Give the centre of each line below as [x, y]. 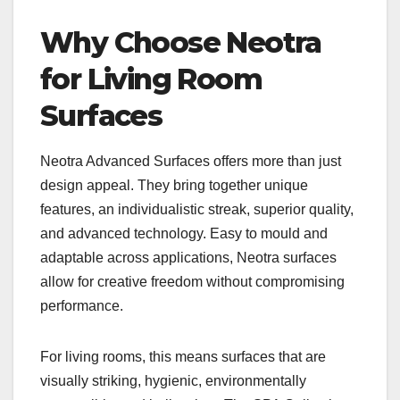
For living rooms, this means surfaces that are [183, 357]
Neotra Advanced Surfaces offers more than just [191, 162]
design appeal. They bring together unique [174, 186]
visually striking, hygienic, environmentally [173, 381]
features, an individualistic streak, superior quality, [197, 210]
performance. [82, 306]
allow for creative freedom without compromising [192, 282]
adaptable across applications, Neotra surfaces [188, 258]
